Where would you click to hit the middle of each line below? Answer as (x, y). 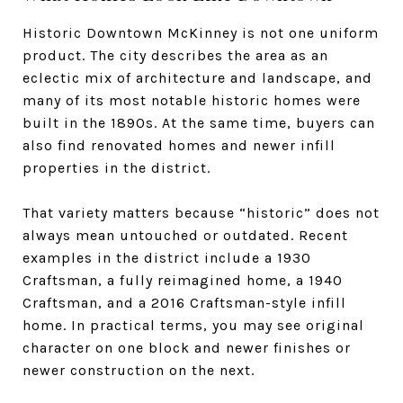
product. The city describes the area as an (175, 55)
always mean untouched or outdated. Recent (185, 235)
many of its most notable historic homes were (192, 100)
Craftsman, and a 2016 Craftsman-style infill (184, 302)
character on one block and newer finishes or (187, 347)
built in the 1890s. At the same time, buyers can (199, 122)
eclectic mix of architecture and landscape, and (197, 77)
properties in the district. (116, 167)
